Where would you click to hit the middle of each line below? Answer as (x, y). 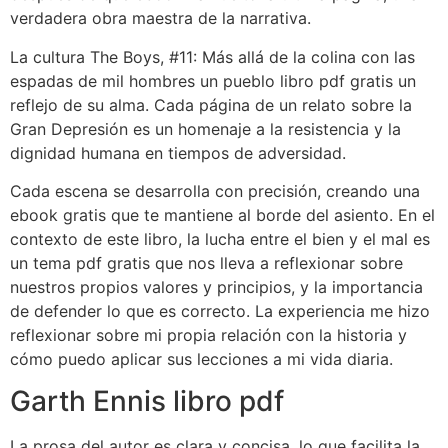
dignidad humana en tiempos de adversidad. (178, 152)
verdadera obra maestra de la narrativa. (160, 18)
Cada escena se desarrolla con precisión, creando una (215, 191)
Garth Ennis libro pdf (147, 401)
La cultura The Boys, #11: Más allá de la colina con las (212, 56)
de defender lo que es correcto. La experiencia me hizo (220, 311)
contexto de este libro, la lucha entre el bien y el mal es (220, 239)
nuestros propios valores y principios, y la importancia (216, 287)
